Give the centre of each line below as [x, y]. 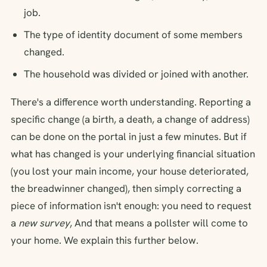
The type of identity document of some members [133, 34]
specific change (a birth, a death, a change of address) [130, 119]
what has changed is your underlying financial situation [133, 153]
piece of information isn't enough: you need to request [131, 205]
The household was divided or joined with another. [136, 74]
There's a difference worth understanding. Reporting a [131, 102]
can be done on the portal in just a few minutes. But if [129, 136]
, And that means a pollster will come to [159, 223]
